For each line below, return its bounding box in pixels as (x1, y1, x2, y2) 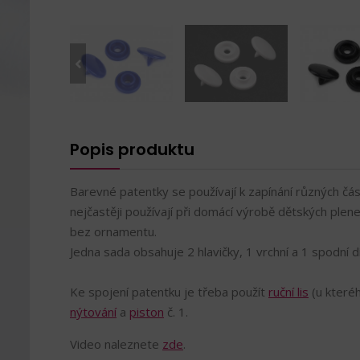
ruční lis (268, 284, 309, 300)
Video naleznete (70, 336, 162, 352)
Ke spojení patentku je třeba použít (70, 284, 265, 300)
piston (129, 304, 164, 320)
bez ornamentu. (70, 223, 157, 239)
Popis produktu (70, 138, 194, 161)
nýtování (70, 304, 117, 320)
